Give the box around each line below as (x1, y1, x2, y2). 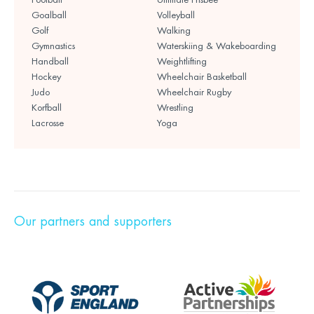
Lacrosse (32, 118, 64, 128)
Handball (32, 57, 69, 67)
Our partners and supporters (14, 215, 172, 228)
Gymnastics (32, 41, 75, 51)
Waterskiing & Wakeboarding (157, 41, 276, 51)
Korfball (32, 103, 62, 113)
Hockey (32, 72, 61, 82)
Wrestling (157, 103, 193, 113)
